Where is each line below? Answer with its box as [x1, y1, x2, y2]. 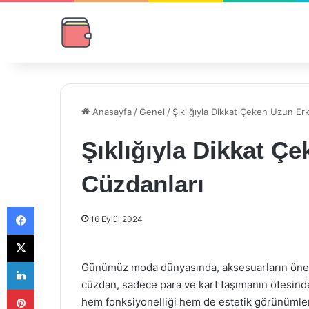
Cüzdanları [81, 170, 204, 197]
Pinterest [34, 283, 73, 295]
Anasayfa [90, 106, 132, 117]
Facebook [34, 201, 76, 212]
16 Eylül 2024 [90, 214, 143, 224]
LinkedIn [34, 256, 70, 267]
